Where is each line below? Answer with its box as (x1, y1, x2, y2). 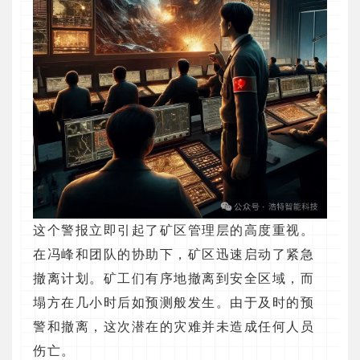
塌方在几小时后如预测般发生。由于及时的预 (33, 296, 314, 310)
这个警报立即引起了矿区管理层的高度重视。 (33, 223, 314, 238)
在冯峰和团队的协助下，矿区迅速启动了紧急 (33, 247, 314, 262)
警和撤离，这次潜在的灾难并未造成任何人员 (33, 320, 314, 334)
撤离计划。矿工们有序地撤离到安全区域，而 (33, 272, 314, 286)
